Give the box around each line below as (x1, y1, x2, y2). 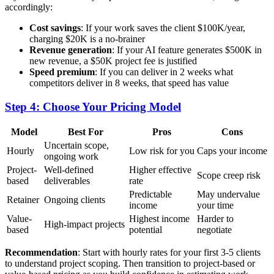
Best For (67, 127, 103, 138)
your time (197, 200, 234, 211)
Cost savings (29, 22, 81, 33)
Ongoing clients (44, 194, 105, 206)
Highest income (129, 213, 190, 224)
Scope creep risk (197, 170, 261, 181)
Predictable (129, 189, 172, 200)
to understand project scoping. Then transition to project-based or (5, 258, 255, 269)
